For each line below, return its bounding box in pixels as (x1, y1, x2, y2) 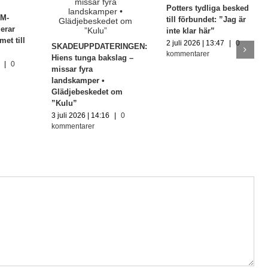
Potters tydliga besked (166, 3, 249, 13)
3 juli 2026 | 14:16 (51, 111, 110, 120)
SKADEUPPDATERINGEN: (51, 41, 148, 51)
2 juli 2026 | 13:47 (166, 38, 224, 47)
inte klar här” (166, 26, 215, 35)
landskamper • (51, 75, 105, 85)
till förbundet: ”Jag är (166, 14, 246, 24)
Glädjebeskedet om (51, 87, 123, 96)
